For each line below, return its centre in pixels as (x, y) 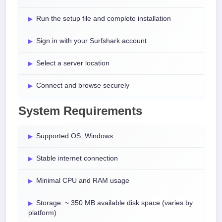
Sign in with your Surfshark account (91, 41)
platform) (42, 213)
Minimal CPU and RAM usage (83, 181)
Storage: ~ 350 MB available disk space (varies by (114, 203)
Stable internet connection (77, 158)
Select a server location (73, 63)
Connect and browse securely (83, 85)
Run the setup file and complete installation (104, 19)
